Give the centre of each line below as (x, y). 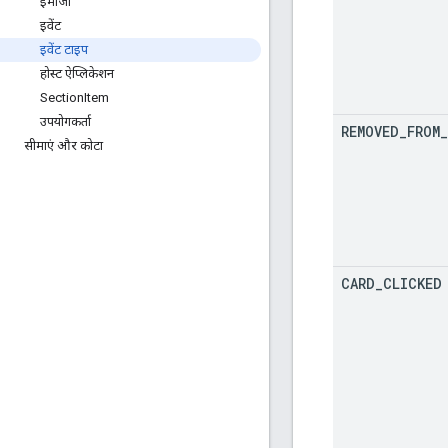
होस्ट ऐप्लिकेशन (77, 73)
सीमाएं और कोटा (63, 145)
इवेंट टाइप (64, 49)
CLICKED (412, 283)
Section (62, 97)
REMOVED (370, 131)
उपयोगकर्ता (65, 121)
